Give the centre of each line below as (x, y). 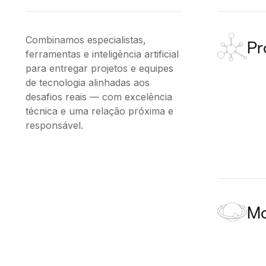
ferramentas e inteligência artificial (102, 54)
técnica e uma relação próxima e (100, 111)
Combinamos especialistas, (86, 40)
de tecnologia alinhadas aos (88, 83)
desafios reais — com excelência (99, 97)
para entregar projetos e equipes (100, 68)
